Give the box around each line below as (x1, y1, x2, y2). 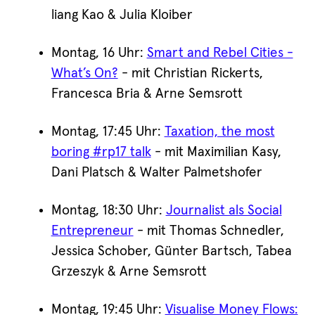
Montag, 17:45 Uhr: (51, 125, 165, 139)
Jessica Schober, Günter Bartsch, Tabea (51, 245, 292, 259)
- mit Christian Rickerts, (117, 67, 263, 81)
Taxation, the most (164, 125, 275, 139)
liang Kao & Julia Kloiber (51, 8, 193, 22)
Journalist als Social (165, 204, 282, 218)
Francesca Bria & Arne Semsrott (51, 87, 243, 101)
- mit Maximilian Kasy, (150, 146, 281, 160)
